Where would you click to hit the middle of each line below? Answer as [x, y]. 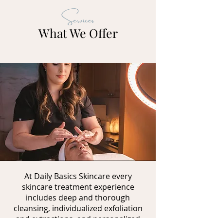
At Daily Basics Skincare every [78, 176]
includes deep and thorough [78, 198]
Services [78, 18]
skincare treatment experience [78, 187]
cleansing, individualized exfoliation [78, 208]
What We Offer [78, 33]
